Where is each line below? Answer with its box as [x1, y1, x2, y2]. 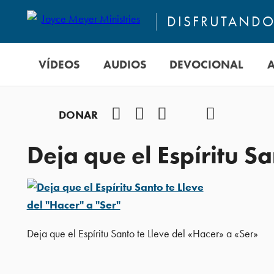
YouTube [166, 107, 210, 121]
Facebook [120, 107, 170, 121]
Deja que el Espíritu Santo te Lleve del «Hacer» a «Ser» [26, 226, 258, 240]
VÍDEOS [38, 56, 80, 72]
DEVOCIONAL [169, 56, 244, 72]
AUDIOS [103, 56, 146, 72]
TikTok [191, 107, 224, 121]
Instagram [143, 107, 195, 121]
